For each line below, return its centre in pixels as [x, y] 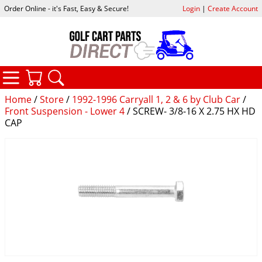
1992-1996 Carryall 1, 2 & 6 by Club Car [156, 99]
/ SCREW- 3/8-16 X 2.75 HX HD [190, 111]
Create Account [232, 9]
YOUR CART [96, 73]
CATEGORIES [76, 72]
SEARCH [110, 73]
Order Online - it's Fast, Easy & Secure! [67, 9]
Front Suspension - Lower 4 [65, 111]
